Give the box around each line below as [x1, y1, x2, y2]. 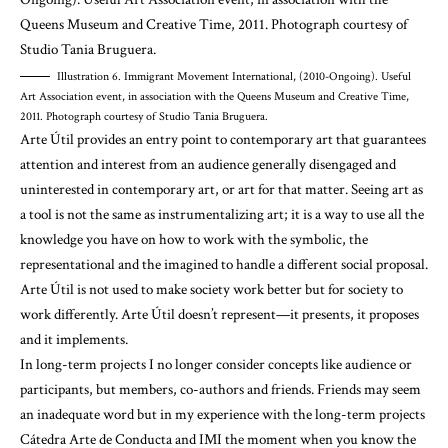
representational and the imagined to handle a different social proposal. [20, 254, 428, 274]
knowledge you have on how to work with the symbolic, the [20, 229, 368, 249]
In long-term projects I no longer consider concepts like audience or [20, 354, 412, 374]
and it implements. [20, 329, 128, 349]
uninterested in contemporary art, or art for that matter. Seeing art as [20, 179, 423, 199]
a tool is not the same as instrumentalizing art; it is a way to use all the [20, 204, 424, 224]
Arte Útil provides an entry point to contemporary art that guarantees [20, 129, 426, 149]
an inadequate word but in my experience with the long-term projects [20, 404, 425, 424]
